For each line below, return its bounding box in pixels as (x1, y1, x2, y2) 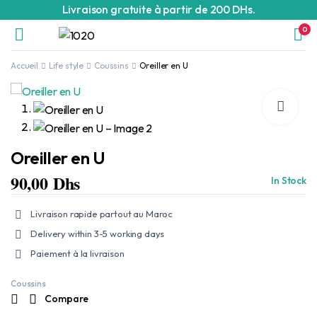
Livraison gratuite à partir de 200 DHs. (62, 3, 255, 17)
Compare (45, 292, 89, 306)
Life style (48, 60, 84, 71)
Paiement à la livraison (30, 248, 125, 260)
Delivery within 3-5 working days (30, 228, 165, 240)
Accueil (11, 60, 38, 71)
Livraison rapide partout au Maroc (30, 208, 173, 220)
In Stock (271, 173, 306, 187)
